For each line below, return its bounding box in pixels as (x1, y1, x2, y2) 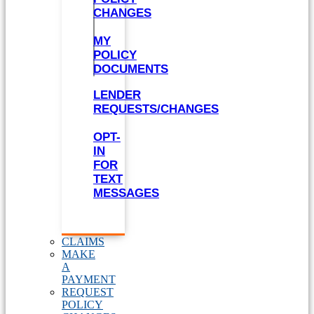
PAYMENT (62, 273, 116, 285)
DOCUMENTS (93, 62, 168, 76)
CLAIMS (62, 235, 104, 247)
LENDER (93, 88, 141, 102)
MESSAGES (93, 186, 159, 200)
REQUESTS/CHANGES (93, 102, 219, 116)
